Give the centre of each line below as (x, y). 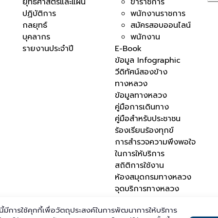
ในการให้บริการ (140, 154)
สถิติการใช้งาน (139, 166)
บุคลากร (36, 37)
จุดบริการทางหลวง (147, 189)
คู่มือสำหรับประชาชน (148, 119)
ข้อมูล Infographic (148, 61)
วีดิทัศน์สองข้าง (141, 72)
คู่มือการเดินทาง (142, 107)
